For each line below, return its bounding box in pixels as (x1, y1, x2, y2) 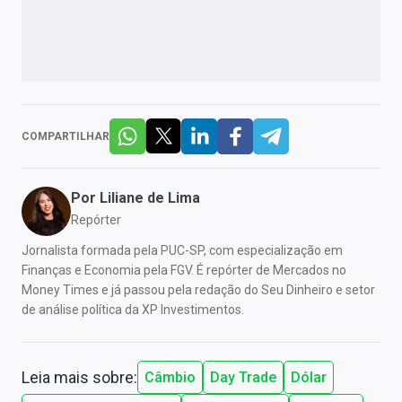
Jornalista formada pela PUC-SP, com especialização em (22, 242, 343, 258)
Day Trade (210, 368, 276, 386)
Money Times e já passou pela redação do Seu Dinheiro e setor (22, 282, 375, 297)
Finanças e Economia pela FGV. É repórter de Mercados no (22, 262, 346, 277)
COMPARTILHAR (22, 129, 109, 143)
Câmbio (144, 368, 196, 386)
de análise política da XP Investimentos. (22, 301, 244, 317)
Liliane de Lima (100, 188, 200, 206)
